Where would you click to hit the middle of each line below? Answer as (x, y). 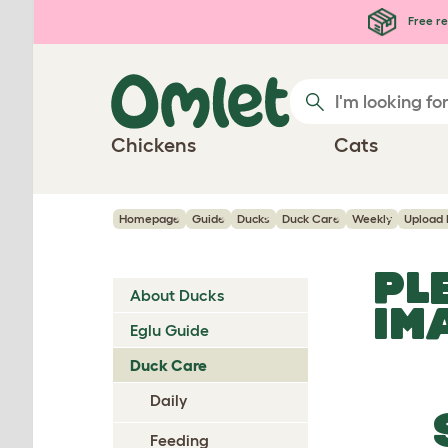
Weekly (372, 218)
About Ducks (177, 295)
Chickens (153, 145)
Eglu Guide (169, 330)
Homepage (149, 218)
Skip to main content (115, 18)
